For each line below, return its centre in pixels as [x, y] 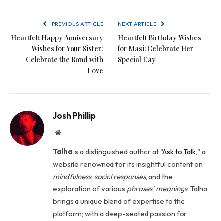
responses [129, 177]
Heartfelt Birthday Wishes [160, 38]
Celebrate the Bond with [64, 60]
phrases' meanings [157, 189]
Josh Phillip [74, 116]
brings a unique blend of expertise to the [119, 201]
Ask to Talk [179, 152]
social [103, 177]
